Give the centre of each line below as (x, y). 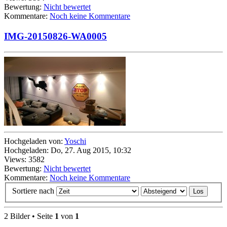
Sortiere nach (34, 191)
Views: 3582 (24, 159)
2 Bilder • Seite (29, 216)
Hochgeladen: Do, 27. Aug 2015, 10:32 (68, 150)
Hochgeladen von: (34, 141)
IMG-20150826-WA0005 (55, 36)
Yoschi (75, 141)
